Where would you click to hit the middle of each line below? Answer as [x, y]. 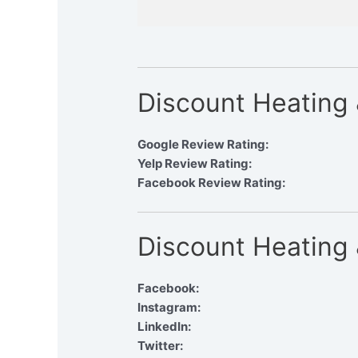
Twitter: [161, 346]
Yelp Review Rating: [195, 163]
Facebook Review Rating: [212, 182]
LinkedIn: [165, 327]
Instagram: [169, 308]
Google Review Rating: [203, 144]
